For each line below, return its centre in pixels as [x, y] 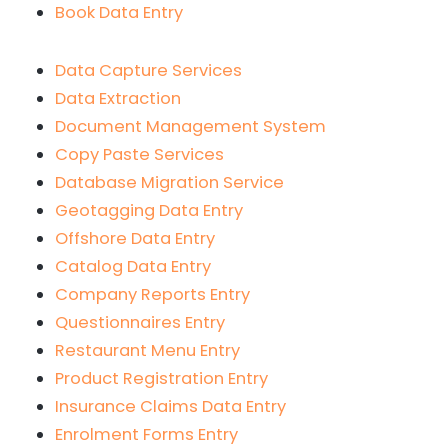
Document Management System [190, 126]
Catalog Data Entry [133, 266]
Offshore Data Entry [135, 238]
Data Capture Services [148, 70]
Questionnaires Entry [140, 322]
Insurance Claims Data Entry [170, 406]
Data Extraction [118, 98]
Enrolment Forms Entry [146, 434]
